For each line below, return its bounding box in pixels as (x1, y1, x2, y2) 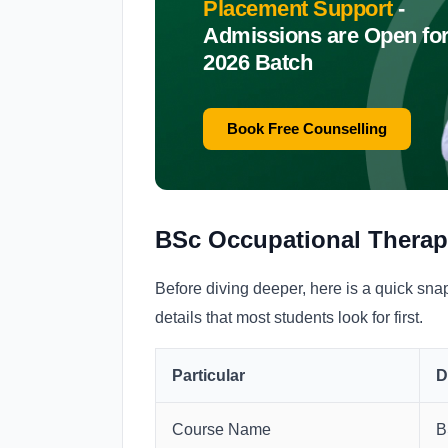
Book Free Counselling (227, 120, 387, 138)
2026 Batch (203, 50, 312, 76)
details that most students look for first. (155, 309, 423, 327)
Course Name (172, 421, 271, 439)
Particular (172, 367, 245, 385)
